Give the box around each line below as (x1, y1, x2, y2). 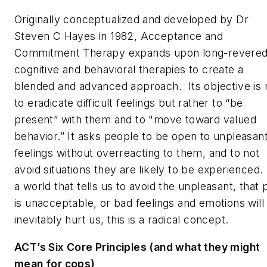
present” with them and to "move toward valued (14, 113, 256, 126)
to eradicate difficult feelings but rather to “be (14, 97, 243, 110)
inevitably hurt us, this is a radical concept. (14, 213, 232, 226)
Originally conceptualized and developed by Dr (14, 13, 249, 26)
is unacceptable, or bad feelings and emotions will (14, 197, 264, 210)
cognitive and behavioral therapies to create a (14, 63, 244, 76)
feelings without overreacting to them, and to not (14, 147, 260, 160)
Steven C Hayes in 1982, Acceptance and (14, 30, 223, 43)
